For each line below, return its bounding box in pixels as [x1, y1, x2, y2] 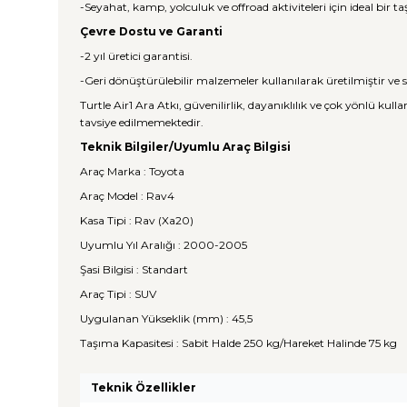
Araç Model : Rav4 [80, 189, 174, 203]
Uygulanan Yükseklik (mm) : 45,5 [80, 312, 253, 325]
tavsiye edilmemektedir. [80, 115, 203, 129]
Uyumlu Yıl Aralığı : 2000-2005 [80, 238, 247, 252]
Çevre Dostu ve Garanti [80, 25, 223, 38]
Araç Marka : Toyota [80, 164, 184, 178]
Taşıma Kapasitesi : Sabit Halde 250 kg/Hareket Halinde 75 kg [80, 336, 397, 350]
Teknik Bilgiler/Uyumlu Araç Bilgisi [80, 140, 291, 154]
